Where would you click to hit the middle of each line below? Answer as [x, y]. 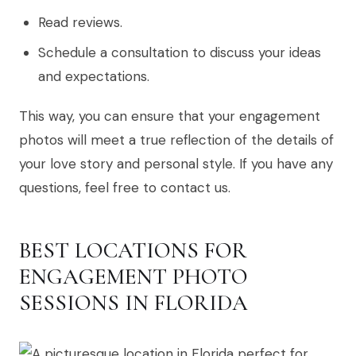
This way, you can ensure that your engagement [170, 116]
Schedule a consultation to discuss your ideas [180, 52]
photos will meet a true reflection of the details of [176, 139]
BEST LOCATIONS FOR [133, 250]
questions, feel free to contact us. [125, 187]
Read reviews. [80, 22]
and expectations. [94, 76]
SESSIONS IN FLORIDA [133, 302]
